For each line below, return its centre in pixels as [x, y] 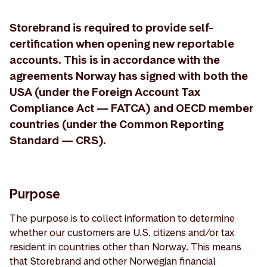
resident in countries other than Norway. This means [125, 247]
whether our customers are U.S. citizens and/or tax [122, 232]
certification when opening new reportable [122, 44]
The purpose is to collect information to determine [122, 218]
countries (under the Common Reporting [117, 124]
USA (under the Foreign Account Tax [105, 92]
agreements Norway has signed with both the [129, 76]
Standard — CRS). [58, 140]
